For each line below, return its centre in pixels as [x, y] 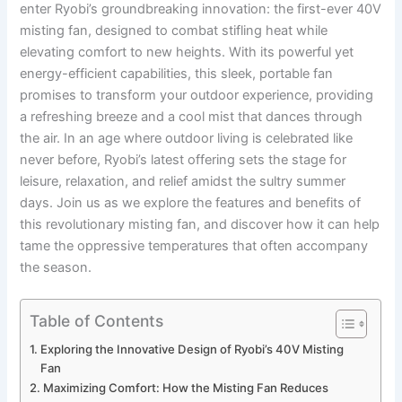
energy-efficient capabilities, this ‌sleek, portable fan [177, 73]
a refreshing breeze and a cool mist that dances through [192, 116]
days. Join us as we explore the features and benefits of [191, 202]
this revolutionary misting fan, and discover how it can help [200, 224]
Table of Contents [97, 320]
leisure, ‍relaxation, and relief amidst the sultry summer [183, 181]
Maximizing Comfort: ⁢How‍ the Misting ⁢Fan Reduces [186, 388]
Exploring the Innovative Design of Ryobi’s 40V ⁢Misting [192, 350]
